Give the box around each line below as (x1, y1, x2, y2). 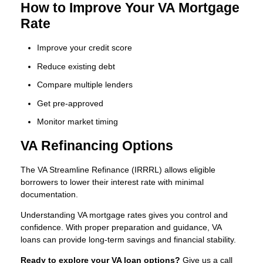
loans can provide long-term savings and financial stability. (21, 234, 236, 244)
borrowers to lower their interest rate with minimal (21, 177, 204, 187)
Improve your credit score (37, 43, 132, 53)
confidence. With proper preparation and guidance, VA (21, 222, 221, 232)
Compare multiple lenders (37, 80, 133, 90)
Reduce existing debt (37, 61, 115, 71)
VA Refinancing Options (21, 139, 173, 154)
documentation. (21, 189, 78, 199)
